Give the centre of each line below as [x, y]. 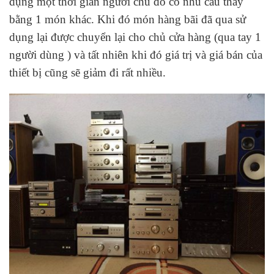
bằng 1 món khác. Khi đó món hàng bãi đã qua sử [128, 19]
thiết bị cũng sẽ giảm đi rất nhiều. [87, 72]
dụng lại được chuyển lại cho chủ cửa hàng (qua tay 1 [135, 37]
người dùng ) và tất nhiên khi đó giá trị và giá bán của [136, 54]
